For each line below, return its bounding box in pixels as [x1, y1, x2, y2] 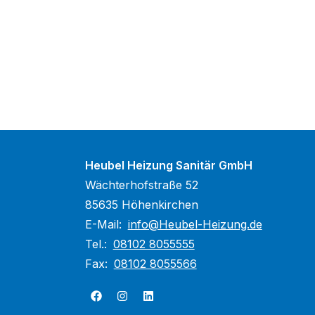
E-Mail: [84, 217, 125, 231]
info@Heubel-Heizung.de [127, 217, 262, 231]
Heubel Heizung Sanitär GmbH [84, 158, 252, 172]
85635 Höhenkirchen [84, 198, 198, 212]
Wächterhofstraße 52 [84, 178, 198, 192]
